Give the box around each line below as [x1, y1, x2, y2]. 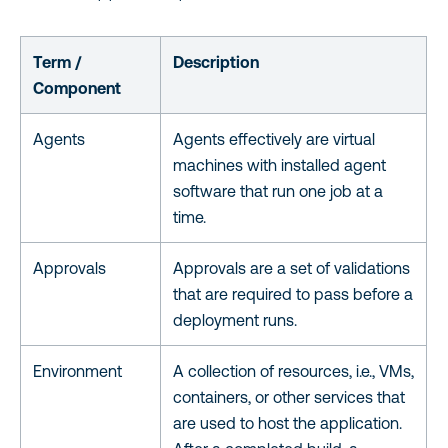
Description [173, 52, 259, 71]
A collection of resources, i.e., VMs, [173, 361, 414, 380]
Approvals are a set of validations [173, 258, 410, 277]
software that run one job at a [173, 181, 383, 200]
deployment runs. [173, 310, 297, 329]
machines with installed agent [173, 155, 386, 174]
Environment [33, 361, 122, 380]
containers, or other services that [173, 387, 405, 406]
